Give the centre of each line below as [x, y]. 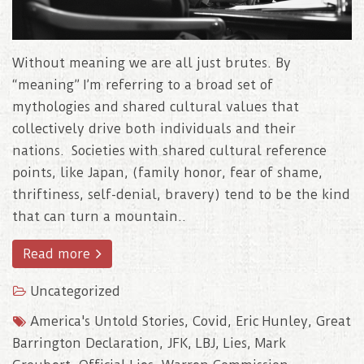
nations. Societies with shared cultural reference [169, 151]
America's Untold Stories [107, 322]
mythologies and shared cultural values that [156, 107]
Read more [58, 254]
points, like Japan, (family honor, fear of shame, [167, 173]
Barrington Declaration [86, 344]
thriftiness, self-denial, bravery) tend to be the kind [181, 195]
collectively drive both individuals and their [154, 129]
